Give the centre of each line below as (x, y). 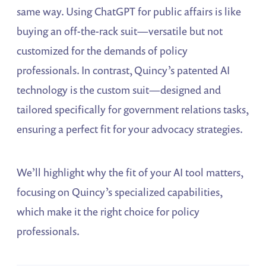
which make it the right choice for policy (108, 212)
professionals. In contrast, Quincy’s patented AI (123, 70)
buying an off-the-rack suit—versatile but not (120, 31)
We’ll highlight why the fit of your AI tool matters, (130, 172)
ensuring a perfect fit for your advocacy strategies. (130, 129)
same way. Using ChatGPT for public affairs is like (129, 12)
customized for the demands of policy (102, 51)
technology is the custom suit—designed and (119, 90)
